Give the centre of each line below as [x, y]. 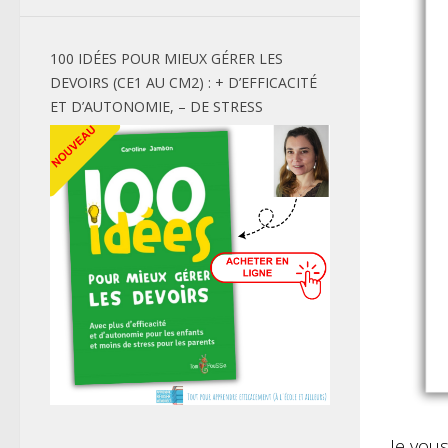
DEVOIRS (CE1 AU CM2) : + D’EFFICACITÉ [183, 82]
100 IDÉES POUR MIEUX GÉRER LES [166, 58]
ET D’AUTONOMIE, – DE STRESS [156, 106]
